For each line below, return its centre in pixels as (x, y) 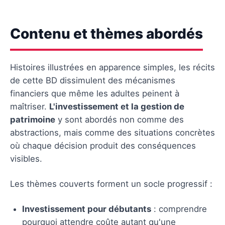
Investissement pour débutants (87, 209)
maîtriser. (30, 106)
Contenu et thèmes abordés (106, 33)
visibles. (26, 158)
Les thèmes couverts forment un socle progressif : (111, 184)
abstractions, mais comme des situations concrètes (113, 132)
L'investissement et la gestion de (117, 106)
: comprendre (179, 209)
